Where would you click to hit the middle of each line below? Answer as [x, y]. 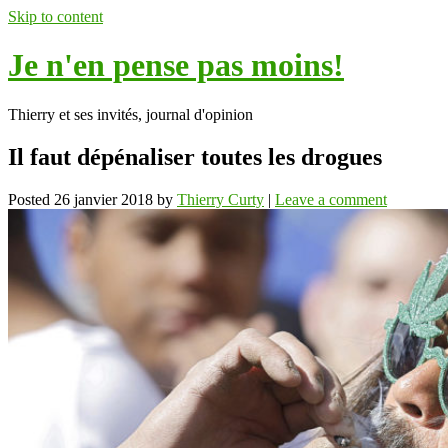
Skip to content [55, 16]
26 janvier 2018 [103, 199]
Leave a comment [331, 199]
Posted [31, 199]
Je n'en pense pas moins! [176, 65]
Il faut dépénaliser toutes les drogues [195, 156]
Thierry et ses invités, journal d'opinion [130, 114]
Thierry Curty [220, 199]
